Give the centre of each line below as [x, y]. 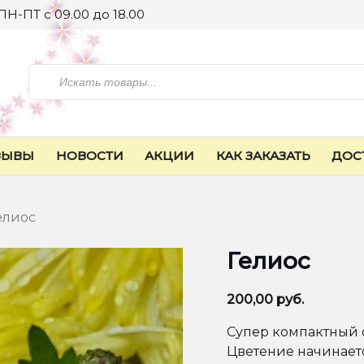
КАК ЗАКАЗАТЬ [263, 156]
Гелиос [269, 261]
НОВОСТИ [89, 156]
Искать [52, 74]
